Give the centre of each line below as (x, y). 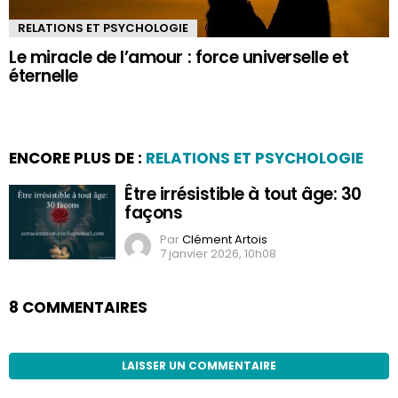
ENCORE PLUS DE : (77, 158)
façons (154, 212)
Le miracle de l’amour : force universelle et (179, 57)
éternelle (44, 76)
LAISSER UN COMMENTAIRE (199, 365)
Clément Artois (225, 239)
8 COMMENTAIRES (78, 307)
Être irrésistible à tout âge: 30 (243, 194)
